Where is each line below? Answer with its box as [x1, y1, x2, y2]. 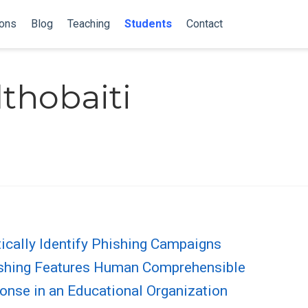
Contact [186, 17, 223, 30]
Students [124, 17, 172, 30]
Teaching [67, 17, 110, 30]
